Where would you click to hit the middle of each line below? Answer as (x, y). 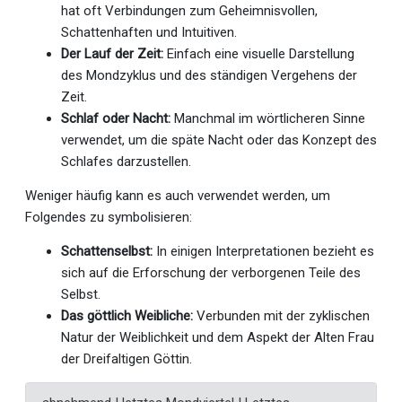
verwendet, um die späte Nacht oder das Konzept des (219, 140)
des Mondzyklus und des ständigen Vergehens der (209, 75)
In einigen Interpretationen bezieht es (263, 251)
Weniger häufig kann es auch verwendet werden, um (178, 195)
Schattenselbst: (107, 251)
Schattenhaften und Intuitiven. (149, 32)
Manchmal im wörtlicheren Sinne (268, 118)
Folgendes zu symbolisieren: (109, 217)
